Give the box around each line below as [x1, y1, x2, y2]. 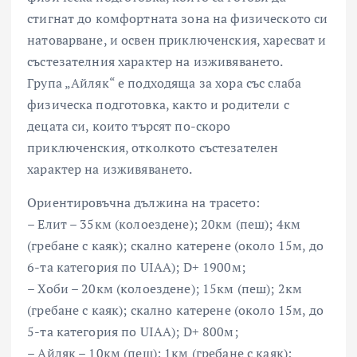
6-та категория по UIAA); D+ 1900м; [27, 257, 245, 276]
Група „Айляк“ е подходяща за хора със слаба [27, 74, 302, 92]
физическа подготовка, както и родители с [27, 96, 289, 114]
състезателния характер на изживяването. [27, 53, 284, 71]
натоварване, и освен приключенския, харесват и [27, 31, 327, 49]
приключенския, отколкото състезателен [27, 139, 279, 157]
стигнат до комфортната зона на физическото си [27, 10, 328, 28]
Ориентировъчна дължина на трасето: [27, 193, 260, 211]
